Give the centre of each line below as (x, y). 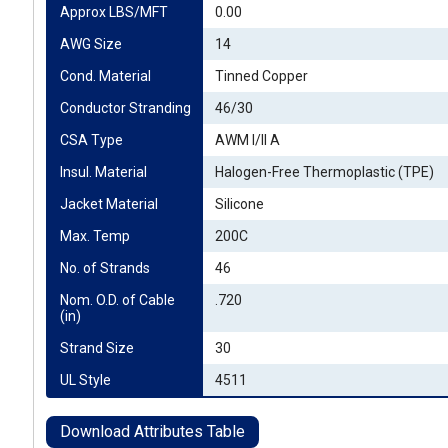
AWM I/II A (247, 140)
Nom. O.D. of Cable (117, 300)
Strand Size (97, 348)
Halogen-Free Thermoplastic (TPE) (324, 172)
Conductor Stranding (125, 108)
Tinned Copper (261, 76)
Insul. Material (103, 172)
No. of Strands (105, 268)
